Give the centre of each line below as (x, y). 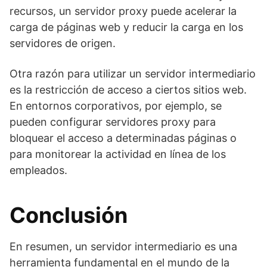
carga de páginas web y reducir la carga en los (126, 27)
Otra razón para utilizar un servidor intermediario (133, 74)
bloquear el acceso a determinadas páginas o (123, 138)
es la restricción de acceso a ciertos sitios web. (128, 90)
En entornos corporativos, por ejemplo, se (116, 106)
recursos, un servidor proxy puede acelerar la (123, 11)
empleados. (38, 170)
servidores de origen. (63, 43)
